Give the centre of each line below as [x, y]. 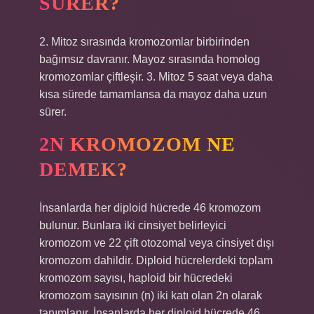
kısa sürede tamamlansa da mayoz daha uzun [153, 94]
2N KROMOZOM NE [137, 144]
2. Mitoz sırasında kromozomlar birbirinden [144, 42]
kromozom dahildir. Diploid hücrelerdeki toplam [156, 260]
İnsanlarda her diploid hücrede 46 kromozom [150, 208]
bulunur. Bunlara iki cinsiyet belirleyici [133, 225]
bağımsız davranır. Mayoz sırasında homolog [150, 59]
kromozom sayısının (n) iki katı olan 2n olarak [151, 295]
